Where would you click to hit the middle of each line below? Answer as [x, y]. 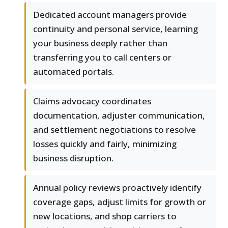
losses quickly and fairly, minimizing [105, 144]
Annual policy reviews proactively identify [117, 188]
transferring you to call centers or [102, 58]
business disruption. [73, 158]
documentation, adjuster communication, [119, 116]
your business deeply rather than [100, 43]
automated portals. [74, 72]
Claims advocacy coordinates [92, 101]
